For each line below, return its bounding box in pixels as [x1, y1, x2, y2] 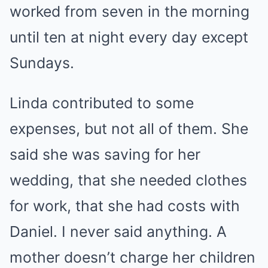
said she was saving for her [10, 145, 200, 163]
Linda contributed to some [10, 93, 194, 112]
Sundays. [10, 53, 74, 72]
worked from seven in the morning [10, 2, 249, 20]
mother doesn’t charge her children [10, 248, 255, 266]
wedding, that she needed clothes [10, 170, 247, 189]
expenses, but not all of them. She [10, 119, 248, 138]
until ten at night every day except [10, 28, 248, 46]
